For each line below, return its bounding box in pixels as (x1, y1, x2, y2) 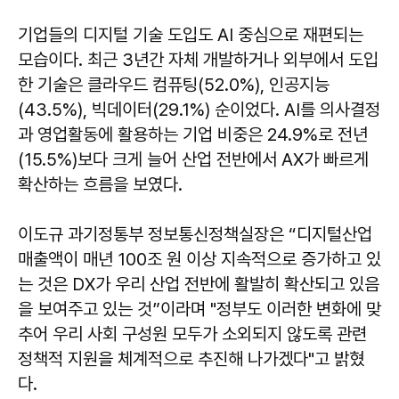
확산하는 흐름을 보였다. (18, 174, 183, 196)
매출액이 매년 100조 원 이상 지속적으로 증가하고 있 (18, 248, 381, 271)
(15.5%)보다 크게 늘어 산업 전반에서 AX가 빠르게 (18, 149, 369, 171)
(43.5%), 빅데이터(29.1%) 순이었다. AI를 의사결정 (18, 99, 380, 121)
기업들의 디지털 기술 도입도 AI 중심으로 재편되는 (18, 24, 363, 46)
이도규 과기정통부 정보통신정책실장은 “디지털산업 (18, 224, 372, 246)
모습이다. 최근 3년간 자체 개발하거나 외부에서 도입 (18, 49, 379, 71)
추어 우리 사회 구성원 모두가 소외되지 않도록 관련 (18, 323, 367, 346)
